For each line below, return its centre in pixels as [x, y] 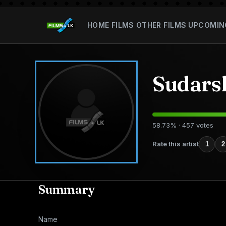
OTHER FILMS [161, 25]
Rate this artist [176, 144]
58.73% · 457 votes [183, 125]
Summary [67, 189]
